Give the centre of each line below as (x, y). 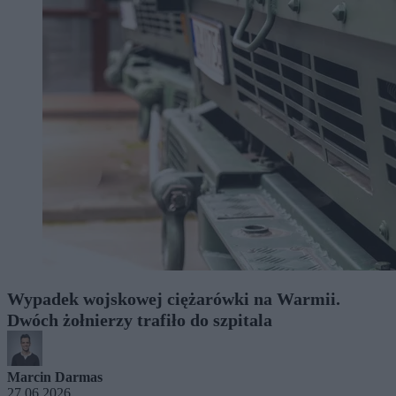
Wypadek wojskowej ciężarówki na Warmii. (174, 298)
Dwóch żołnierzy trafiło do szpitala (140, 320)
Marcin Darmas (55, 377)
